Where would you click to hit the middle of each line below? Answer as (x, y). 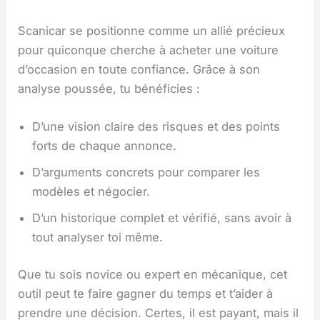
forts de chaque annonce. (105, 146)
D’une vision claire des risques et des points (156, 126)
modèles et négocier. (91, 191)
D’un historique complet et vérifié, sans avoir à (162, 218)
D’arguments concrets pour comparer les (146, 172)
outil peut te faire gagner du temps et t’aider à (146, 293)
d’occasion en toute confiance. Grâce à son (139, 69)
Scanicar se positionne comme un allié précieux (152, 30)
